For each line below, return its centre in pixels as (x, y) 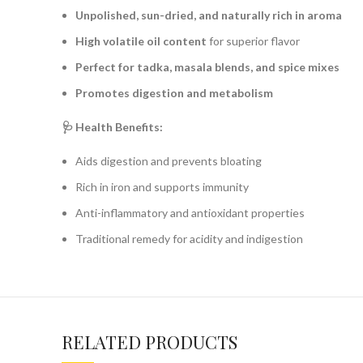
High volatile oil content (141, 41)
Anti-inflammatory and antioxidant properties (190, 213)
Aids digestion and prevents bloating (169, 161)
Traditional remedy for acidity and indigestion (189, 239)
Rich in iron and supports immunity (162, 187)
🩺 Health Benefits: (112, 127)
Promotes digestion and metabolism (174, 93)
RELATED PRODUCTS (149, 342)
